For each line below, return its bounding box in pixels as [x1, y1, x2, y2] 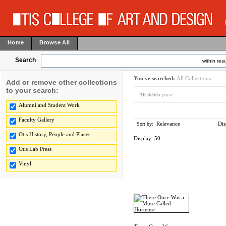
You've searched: [134, 75, 177, 81]
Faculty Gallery [19, 117, 54, 123]
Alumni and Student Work [19, 102, 80, 108]
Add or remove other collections [6, 78, 117, 86]
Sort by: [137, 121, 155, 127]
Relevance [156, 121, 180, 127]
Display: [134, 135, 154, 141]
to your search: [6, 86, 59, 94]
